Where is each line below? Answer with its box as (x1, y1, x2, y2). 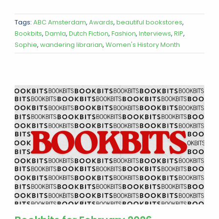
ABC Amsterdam (33, 17, 86, 27)
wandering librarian (40, 40, 103, 49)
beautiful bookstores (116, 17, 182, 27)
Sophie (15, 40, 37, 49)
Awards (89, 17, 113, 27)
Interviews (139, 28, 171, 38)
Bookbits (15, 28, 42, 38)
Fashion (111, 28, 136, 38)
